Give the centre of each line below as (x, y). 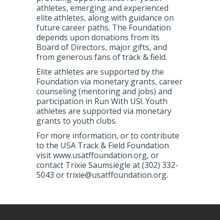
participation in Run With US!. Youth (102, 101)
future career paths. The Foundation (104, 27)
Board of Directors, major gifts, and (102, 47)
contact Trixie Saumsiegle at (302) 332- (107, 165)
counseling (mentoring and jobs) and (104, 91)
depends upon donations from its (98, 37)
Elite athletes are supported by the (100, 72)
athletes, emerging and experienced (102, 8)
